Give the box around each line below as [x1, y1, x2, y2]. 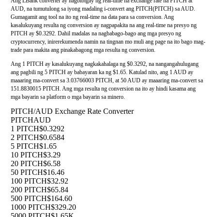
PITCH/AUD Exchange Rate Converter [11, 107, 134, 116]
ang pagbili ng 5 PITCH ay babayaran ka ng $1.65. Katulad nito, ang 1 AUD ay [11, 69, 193, 76]
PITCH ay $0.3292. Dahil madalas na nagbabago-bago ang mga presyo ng [11, 30, 181, 37]
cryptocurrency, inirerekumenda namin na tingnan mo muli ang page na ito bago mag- [11, 38, 205, 46]
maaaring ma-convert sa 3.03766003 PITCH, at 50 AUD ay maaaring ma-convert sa [11, 77, 203, 84]
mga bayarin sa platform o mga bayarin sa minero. [11, 93, 125, 101]
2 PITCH [11, 133, 39, 142]
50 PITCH [11, 168, 43, 177]
